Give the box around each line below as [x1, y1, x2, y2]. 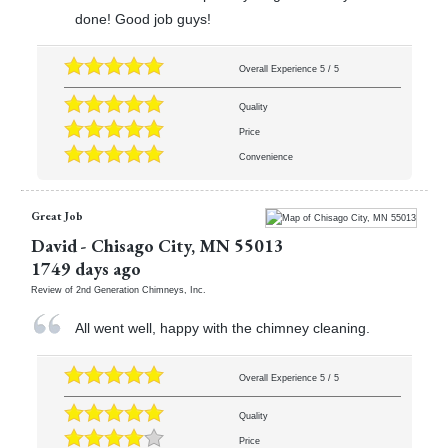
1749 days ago [30, 256, 141, 280]
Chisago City [90, 233, 191, 257]
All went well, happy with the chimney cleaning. [75, 320, 371, 337]
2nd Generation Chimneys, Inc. [75, 284, 206, 295]
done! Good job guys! [75, 10, 212, 27]
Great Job [30, 207, 83, 223]
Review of [30, 284, 76, 295]
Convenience [238, 152, 293, 163]
